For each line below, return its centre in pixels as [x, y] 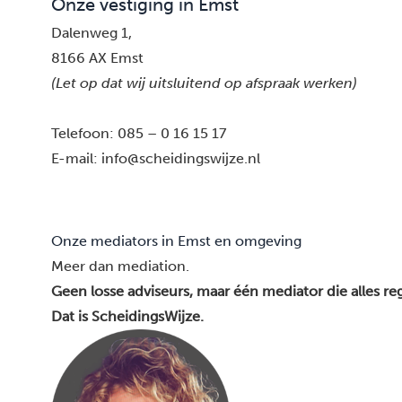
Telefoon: [84, 133]
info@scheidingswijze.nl [181, 158]
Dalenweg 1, [92, 33]
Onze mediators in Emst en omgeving [176, 241]
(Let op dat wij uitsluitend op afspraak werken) [204, 83]
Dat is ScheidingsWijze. [127, 316]
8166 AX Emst [97, 58]
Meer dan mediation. [120, 266]
